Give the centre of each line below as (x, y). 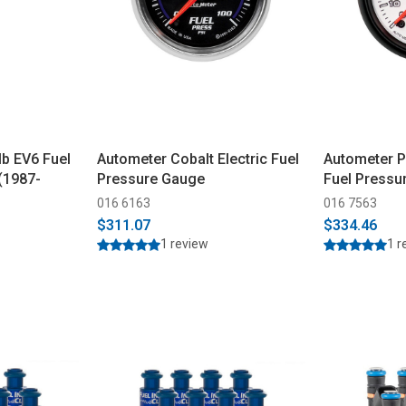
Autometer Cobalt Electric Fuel (198, 159)
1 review (184, 243)
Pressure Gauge (150, 179)
